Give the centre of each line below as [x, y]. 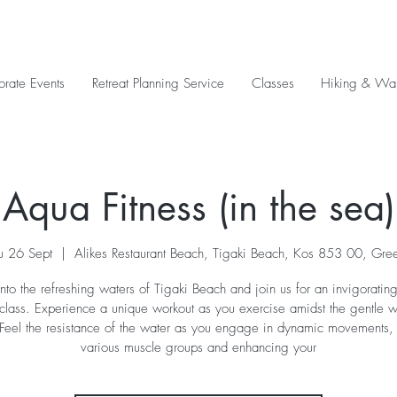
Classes [272, 83]
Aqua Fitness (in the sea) [198, 207]
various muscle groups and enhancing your [198, 347]
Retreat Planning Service [158, 83]
